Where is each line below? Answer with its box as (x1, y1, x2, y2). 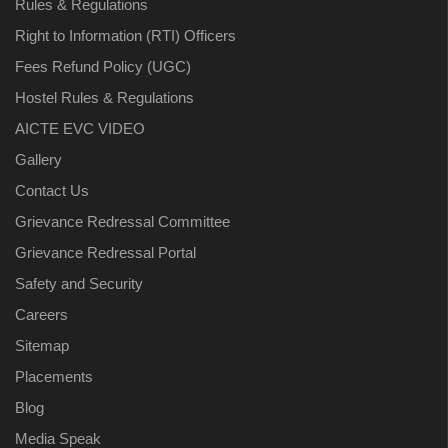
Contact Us (15, 182, 89, 199)
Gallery (15, 151, 62, 168)
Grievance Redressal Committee (15, 213, 230, 230)
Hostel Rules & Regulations (15, 89, 194, 106)
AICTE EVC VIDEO (15, 120, 145, 137)
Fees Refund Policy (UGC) (15, 58, 191, 75)
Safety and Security (15, 275, 143, 292)
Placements (15, 368, 93, 385)
